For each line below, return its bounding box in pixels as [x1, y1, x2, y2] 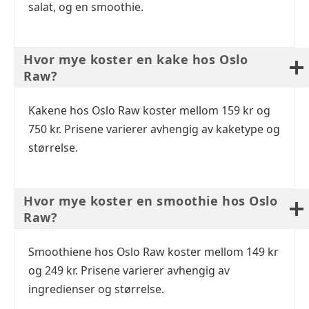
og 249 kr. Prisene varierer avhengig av [28, 262, 230, 278]
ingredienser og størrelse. [28, 281, 164, 297]
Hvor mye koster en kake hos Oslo [23, 51, 248, 68]
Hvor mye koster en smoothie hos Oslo [23, 192, 278, 209]
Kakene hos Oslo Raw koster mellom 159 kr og [28, 103, 270, 119]
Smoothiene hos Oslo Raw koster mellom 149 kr [28, 243, 279, 259]
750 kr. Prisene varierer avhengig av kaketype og [28, 121, 280, 137]
